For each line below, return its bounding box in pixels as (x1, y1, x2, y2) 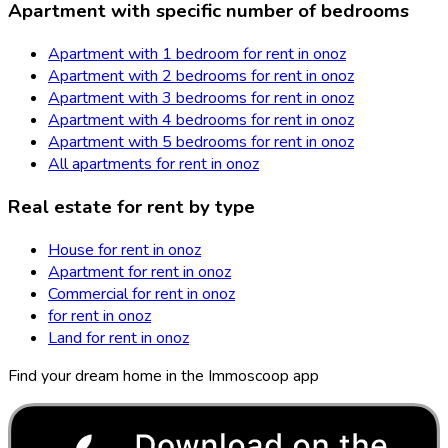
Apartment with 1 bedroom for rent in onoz (48, 43, 346, 66)
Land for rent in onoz (48, 326, 189, 349)
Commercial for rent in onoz (48, 282, 235, 305)
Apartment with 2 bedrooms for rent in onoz (48, 65, 354, 88)
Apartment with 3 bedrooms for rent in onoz (48, 87, 354, 110)
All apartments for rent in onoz (48, 153, 259, 176)
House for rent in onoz (48, 238, 201, 261)
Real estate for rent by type (8, 193, 255, 220)
